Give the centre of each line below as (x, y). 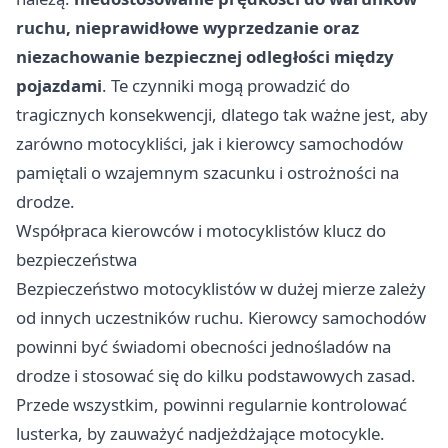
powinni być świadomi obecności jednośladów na (203, 346)
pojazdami (59, 85)
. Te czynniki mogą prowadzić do (226, 85)
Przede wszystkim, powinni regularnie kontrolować (211, 404)
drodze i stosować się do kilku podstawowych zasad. (216, 375)
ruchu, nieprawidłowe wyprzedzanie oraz (187, 27)
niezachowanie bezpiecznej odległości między (205, 56)
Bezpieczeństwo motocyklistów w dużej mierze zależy (221, 288)
